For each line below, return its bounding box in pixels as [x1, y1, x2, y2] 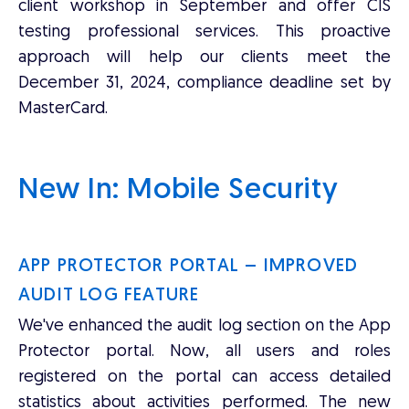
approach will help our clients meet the [18, 49, 391, 67]
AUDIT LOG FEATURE [18, 287, 200, 305]
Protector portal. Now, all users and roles [18, 343, 391, 361]
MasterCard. [18, 100, 108, 118]
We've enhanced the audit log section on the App [18, 318, 391, 335]
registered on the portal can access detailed [18, 369, 391, 386]
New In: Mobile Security [18, 176, 339, 205]
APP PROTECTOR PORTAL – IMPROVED [18, 257, 359, 276]
